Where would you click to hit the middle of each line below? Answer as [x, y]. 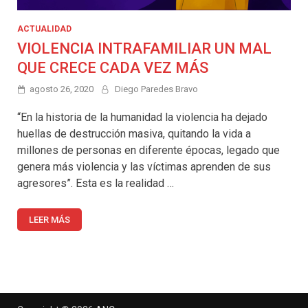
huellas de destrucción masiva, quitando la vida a [134, 133]
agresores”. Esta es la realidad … [96, 183]
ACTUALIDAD [44, 29]
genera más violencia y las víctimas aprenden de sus [144, 166]
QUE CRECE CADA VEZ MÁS [113, 67]
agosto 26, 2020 [62, 89]
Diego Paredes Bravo [156, 89]
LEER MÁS [49, 219]
